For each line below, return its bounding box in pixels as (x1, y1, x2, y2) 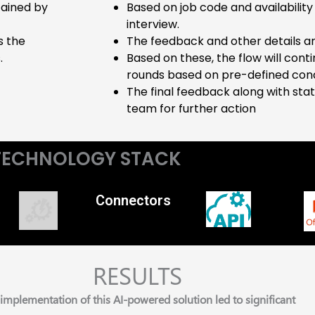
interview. (127, 16, 179, 33)
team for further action (127, 101, 256, 117)
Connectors (96, 192, 172, 210)
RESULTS (93, 259, 182, 292)
